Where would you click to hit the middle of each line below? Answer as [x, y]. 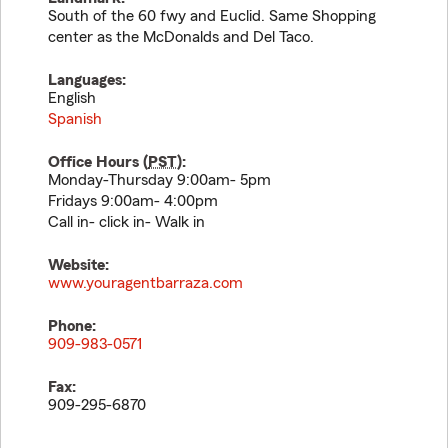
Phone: [72, 326]
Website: [78, 265]
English [72, 98]
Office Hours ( [98, 162]
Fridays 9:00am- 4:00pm [133, 201]
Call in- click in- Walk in [126, 222]
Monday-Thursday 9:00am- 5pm [159, 180]
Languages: [87, 80]
